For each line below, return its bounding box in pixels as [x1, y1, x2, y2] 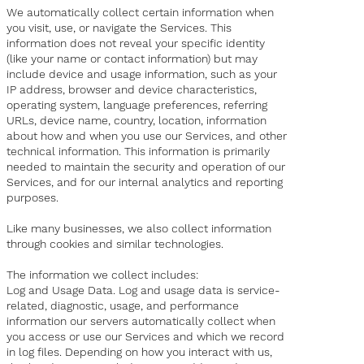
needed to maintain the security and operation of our [6, 160, 286, 174]
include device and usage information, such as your [6, 67, 278, 81]
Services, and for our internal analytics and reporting [6, 175, 284, 189]
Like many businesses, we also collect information [6, 222, 272, 236]
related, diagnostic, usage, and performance [6, 299, 240, 313]
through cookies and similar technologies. [6, 237, 224, 251]
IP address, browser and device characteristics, [6, 83, 258, 97]
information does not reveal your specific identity [6, 37, 266, 50]
